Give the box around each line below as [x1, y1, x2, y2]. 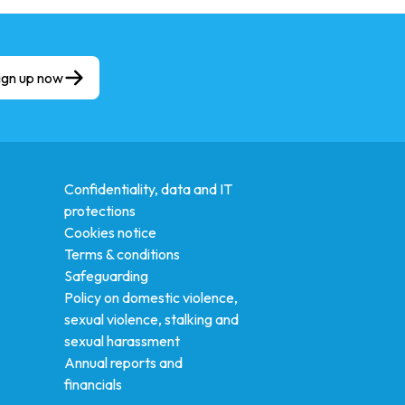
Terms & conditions [63, 245, 180, 264]
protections [63, 202, 136, 221]
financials [63, 375, 122, 394]
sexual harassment [63, 332, 180, 351]
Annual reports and [63, 353, 183, 372]
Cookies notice [63, 223, 156, 242]
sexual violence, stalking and [63, 310, 239, 329]
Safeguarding [63, 267, 148, 286]
